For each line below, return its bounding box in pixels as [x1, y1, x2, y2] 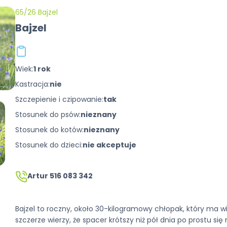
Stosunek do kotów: [15, 124, 84, 135]
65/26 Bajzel [15, 7, 58, 17]
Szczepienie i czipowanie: [15, 94, 104, 104]
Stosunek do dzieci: [15, 139, 83, 150]
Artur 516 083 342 [27, 170, 93, 181]
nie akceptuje [83, 139, 137, 150]
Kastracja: [15, 79, 50, 89]
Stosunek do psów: [15, 109, 81, 120]
